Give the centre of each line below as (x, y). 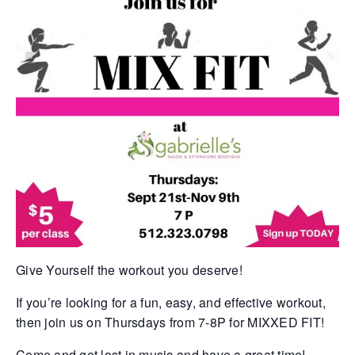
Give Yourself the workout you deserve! (129, 270)
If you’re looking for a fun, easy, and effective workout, (171, 303)
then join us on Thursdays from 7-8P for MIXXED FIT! (170, 323)
